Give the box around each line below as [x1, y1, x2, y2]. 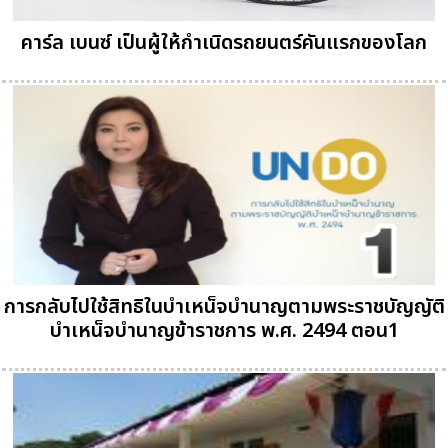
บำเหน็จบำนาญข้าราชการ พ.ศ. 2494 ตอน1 [49, 316, 399, 347]
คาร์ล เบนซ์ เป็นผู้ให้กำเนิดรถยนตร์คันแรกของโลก [21, 28, 427, 59]
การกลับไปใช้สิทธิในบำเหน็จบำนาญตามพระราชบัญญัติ [3, 292, 445, 323]
